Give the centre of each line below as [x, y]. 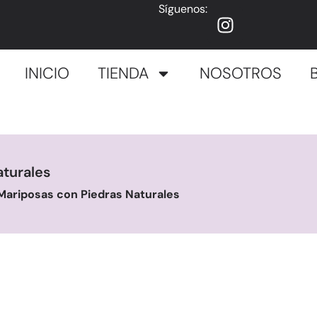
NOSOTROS [241, 73]
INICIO [47, 73]
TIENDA [123, 73]
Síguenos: [183, 9]
